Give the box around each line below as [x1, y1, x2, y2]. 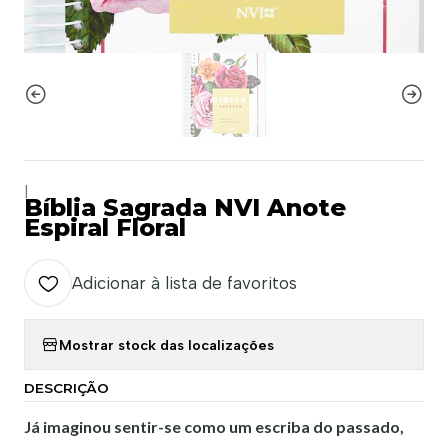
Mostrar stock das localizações [59, 335, 274, 354]
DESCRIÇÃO [24, 380, 109, 396]
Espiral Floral [24, 213, 186, 242]
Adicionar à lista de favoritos [72, 273, 297, 293]
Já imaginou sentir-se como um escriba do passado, [24, 417, 404, 436]
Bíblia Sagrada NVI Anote [24, 193, 346, 222]
